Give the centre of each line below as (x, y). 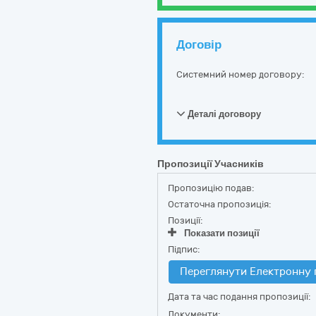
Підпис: (184, 249)
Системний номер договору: (240, 74)
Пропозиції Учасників (211, 164)
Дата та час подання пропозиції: (239, 297)
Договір (199, 44)
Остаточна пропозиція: (219, 204)
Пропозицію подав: (211, 188)
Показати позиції (222, 233)
